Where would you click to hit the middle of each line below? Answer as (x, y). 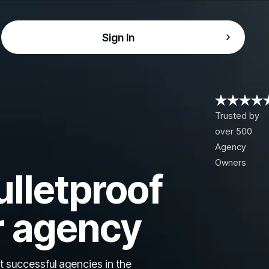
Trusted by (237, 116)
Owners (231, 163)
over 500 (234, 131)
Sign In (118, 37)
